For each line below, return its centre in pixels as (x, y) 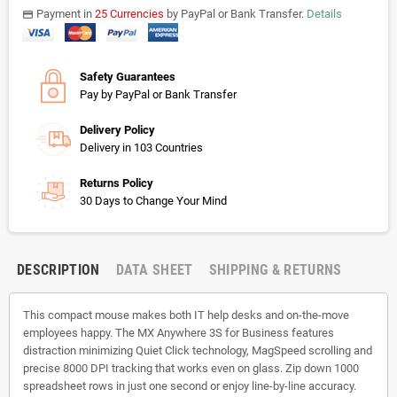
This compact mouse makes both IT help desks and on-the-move (186, 315)
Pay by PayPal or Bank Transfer (158, 94)
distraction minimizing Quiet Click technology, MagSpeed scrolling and (198, 350)
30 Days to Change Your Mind (153, 200)
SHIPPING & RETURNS (275, 269)
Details (324, 13)
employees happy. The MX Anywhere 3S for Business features (179, 332)
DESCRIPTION (58, 269)
